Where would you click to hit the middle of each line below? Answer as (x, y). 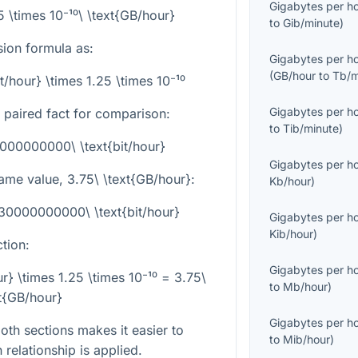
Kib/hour (292, 234)
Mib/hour (307, 340)
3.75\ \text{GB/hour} (129, 179)
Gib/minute (312, 23)
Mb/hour (306, 287)
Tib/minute (311, 129)
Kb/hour (290, 181)
